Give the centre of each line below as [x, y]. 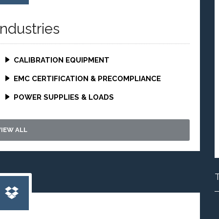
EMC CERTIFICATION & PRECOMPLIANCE [87, 79]
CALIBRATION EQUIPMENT [61, 60]
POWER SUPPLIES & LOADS [64, 97]
